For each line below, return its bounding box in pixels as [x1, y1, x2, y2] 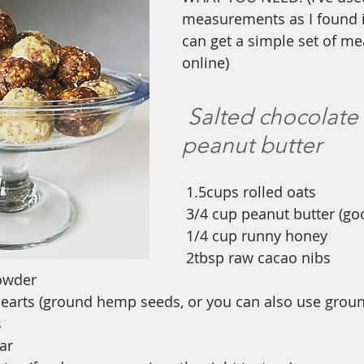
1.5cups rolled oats [186, 182, 316, 201]
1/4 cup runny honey [186, 226, 327, 245]
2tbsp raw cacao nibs [186, 248, 331, 267]
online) [182, 53, 229, 72]
